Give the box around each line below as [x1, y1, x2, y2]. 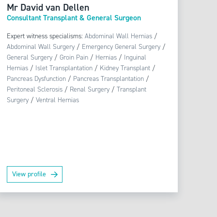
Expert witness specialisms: [6, 31, 85, 41]
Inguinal [124, 53, 146, 62]
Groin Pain [59, 53, 88, 62]
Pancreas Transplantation [73, 74, 144, 84]
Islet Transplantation [35, 63, 93, 73]
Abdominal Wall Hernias [84, 31, 152, 41]
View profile [12, 170, 46, 179]
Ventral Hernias [35, 95, 79, 105]
